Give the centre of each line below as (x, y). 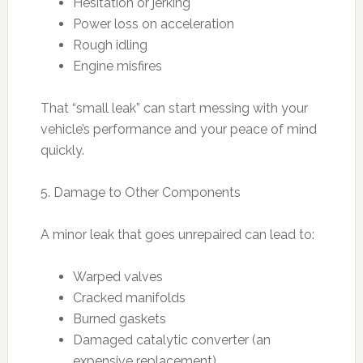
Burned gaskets (119, 318)
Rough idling (110, 45)
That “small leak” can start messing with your (174, 108)
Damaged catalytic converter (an (171, 340)
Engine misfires (117, 66)
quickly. (62, 150)
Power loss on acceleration (153, 23)
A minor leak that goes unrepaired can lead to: (177, 234)
